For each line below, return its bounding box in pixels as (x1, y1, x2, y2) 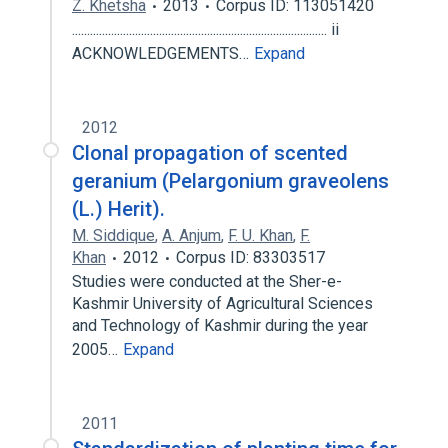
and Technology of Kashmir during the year (72, 316, 368, 335)
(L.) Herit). (72, 197, 165, 221)
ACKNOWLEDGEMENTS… (72, 44, 253, 63)
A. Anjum (162, 226, 221, 245)
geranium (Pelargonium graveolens (72, 169, 389, 193)
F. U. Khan (228, 226, 293, 245)
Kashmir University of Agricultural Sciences (72, 294, 373, 313)
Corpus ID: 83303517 (176, 248, 325, 267)
